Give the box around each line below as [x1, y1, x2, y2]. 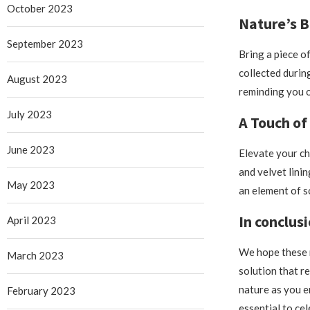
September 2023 [7, 37, 83, 50]
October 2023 [7, 1, 73, 15]
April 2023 [7, 213, 56, 226]
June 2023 [7, 143, 55, 156]
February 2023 [7, 284, 75, 297]
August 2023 [7, 72, 67, 85]
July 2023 [7, 107, 52, 120]
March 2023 [7, 248, 64, 262]
